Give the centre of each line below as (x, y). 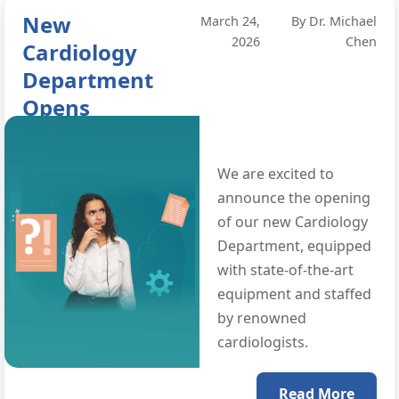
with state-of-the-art (285, 270)
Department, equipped (294, 246)
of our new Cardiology (293, 222)
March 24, (230, 21)
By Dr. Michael (334, 21)
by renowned (262, 318)
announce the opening (294, 198)
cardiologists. (263, 342)
